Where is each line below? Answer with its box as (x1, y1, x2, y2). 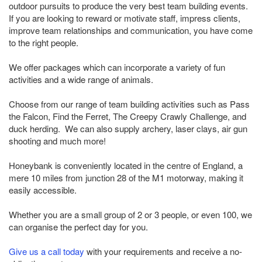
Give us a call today (9, 245, 84, 258)
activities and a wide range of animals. (9, 73, 153, 86)
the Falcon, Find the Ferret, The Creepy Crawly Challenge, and (9, 110, 246, 123)
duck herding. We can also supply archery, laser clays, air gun (9, 122, 247, 135)
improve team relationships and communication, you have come (9, 24, 253, 37)
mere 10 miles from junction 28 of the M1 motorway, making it (9, 171, 243, 184)
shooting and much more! (9, 135, 106, 147)
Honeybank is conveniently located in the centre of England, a (9, 159, 243, 172)
